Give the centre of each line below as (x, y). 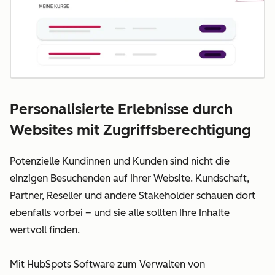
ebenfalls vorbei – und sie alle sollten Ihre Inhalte (120, 212)
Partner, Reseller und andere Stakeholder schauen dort (133, 195)
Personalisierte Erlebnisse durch (121, 109)
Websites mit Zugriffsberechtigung (130, 130)
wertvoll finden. (46, 230)
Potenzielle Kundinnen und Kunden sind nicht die (120, 161)
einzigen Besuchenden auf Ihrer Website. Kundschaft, (130, 178)
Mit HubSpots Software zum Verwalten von (107, 264)
